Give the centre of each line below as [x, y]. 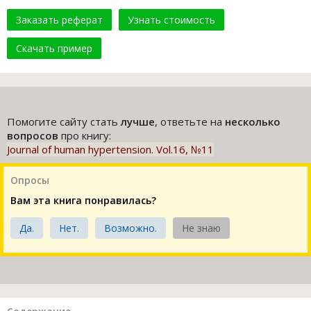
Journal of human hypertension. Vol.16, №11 [110, 150]
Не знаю [201, 228]
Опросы [30, 180]
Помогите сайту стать [64, 122]
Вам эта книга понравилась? [83, 201]
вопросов [33, 136]
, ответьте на [190, 122]
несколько [253, 122]
